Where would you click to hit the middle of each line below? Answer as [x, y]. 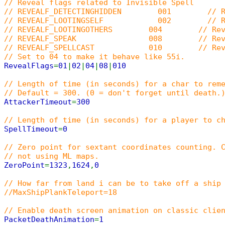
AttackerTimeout [38, 102]
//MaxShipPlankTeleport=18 [61, 192]
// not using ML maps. [51, 156]
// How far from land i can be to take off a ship [113, 183]
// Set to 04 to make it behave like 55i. [94, 57]
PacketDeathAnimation [49, 219]
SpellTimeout [31, 129]
